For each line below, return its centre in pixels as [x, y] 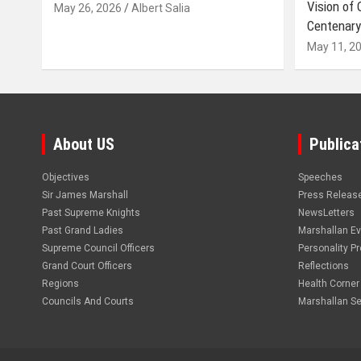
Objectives [66, 178]
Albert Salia [161, 8]
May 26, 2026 [88, 8]
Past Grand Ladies [83, 231]
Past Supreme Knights [91, 213]
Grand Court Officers [87, 266]
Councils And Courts [88, 302]
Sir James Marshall [85, 195]
